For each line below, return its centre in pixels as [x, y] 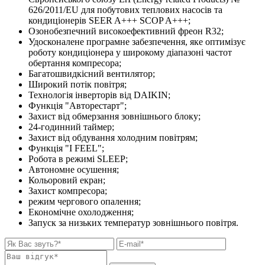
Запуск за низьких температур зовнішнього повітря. [133, 223]
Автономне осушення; [74, 170]
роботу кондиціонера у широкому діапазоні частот [130, 53]
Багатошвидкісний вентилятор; [92, 74]
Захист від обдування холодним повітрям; [113, 138]
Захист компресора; [68, 191]
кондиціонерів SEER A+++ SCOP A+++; [109, 21]
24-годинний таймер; [71, 127]
